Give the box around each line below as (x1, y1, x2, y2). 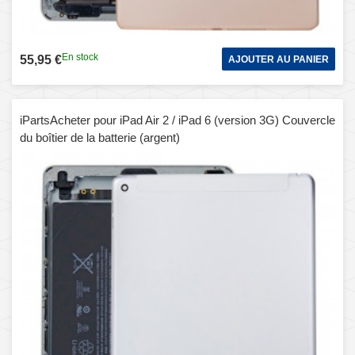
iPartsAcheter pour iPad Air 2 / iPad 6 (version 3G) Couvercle (20, 113, 335, 127)
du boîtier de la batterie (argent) (20, 130, 180, 144)
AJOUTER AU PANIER (228, 53, 329, 65)
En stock (62, 51, 98, 63)
